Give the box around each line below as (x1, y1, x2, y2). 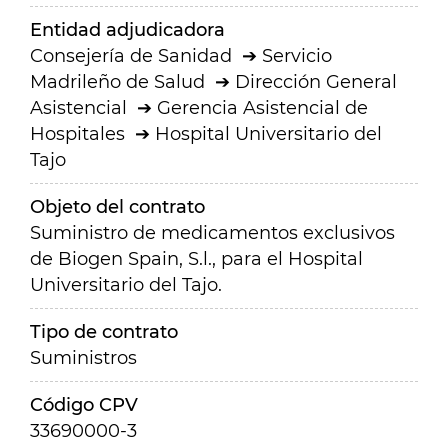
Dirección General (235, 71, 397, 93)
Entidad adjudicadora (30, 19, 225, 41)
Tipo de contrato (30, 321, 178, 343)
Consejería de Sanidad (30, 45, 232, 67)
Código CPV (30, 394, 138, 416)
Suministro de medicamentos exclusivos (30, 222, 395, 244)
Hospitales (30, 123, 125, 145)
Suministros (30, 347, 137, 369)
